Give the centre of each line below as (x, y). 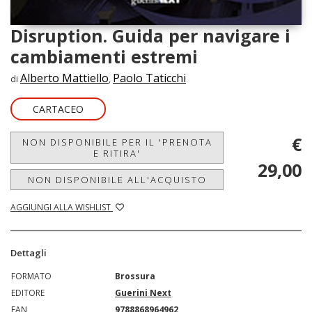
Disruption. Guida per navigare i (150, 35)
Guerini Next (143, 292)
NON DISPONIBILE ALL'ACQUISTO (117, 179)
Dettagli (29, 252)
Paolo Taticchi (149, 78)
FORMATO (31, 276)
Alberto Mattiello (64, 78)
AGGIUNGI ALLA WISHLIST (62, 207)
